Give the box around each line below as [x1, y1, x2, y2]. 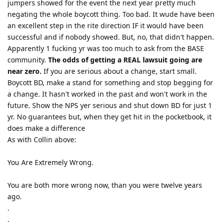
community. [7, 55, 48, 64]
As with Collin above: [7, 134, 76, 144]
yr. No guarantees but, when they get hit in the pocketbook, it [7, 111, 212, 121]
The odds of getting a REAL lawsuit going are [48, 55, 202, 64]
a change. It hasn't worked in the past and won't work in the [7, 89, 207, 99]
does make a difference [7, 123, 85, 133]
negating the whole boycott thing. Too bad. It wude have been [7, 9, 215, 19]
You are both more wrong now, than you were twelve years [7, 180, 202, 190]
